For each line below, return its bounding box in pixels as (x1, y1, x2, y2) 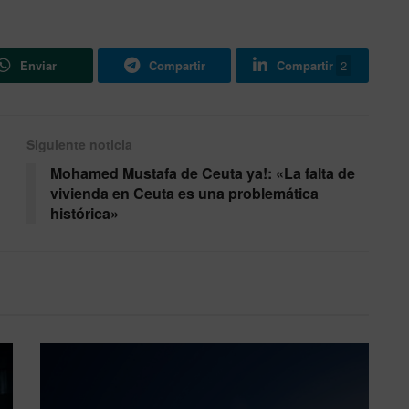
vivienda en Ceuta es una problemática (50, 183, 319, 204)
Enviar (20, 57, 57, 75)
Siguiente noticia (26, 135, 132, 154)
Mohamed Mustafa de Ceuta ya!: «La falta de (50, 163, 355, 184)
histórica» (50, 203, 119, 225)
